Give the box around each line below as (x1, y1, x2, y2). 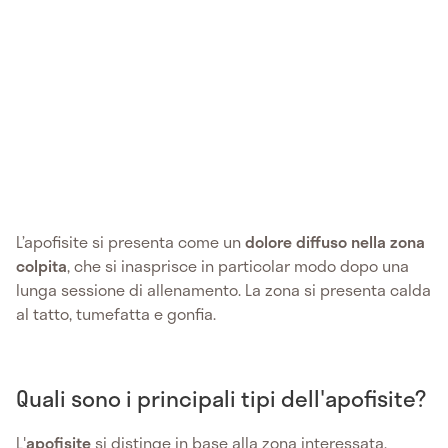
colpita (16, 252, 67, 278)
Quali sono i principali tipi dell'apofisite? (16, 380, 426, 415)
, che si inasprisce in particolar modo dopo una (67, 252, 409, 278)
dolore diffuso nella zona (241, 228, 425, 254)
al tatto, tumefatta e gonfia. (16, 300, 220, 326)
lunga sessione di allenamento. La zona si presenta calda (16, 276, 431, 302)
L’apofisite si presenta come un (16, 228, 241, 254)
